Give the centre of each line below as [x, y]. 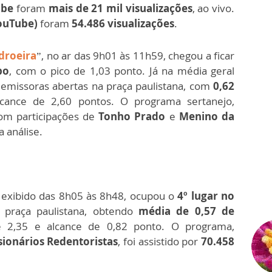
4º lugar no [206, 196]
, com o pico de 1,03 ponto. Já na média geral [122, 71]
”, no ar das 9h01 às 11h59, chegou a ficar [136, 56]
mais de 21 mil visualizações [120, 8]
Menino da [207, 117]
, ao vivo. [213, 8]
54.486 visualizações [123, 24]
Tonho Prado [132, 117]
